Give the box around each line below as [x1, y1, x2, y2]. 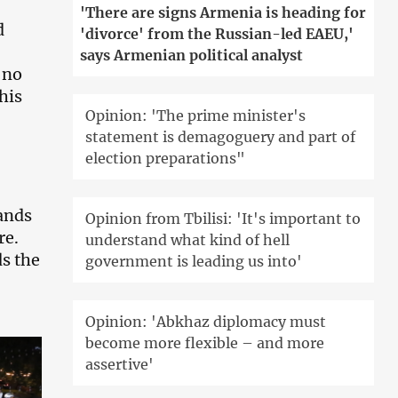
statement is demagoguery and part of [85, 128, 356, 147]
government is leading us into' [85, 252, 303, 271]
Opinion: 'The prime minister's [85, 107, 306, 125]
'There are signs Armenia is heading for [80, 4, 367, 22]
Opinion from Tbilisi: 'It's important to [85, 210, 362, 228]
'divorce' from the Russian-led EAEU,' [80, 25, 354, 44]
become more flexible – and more [85, 334, 325, 353]
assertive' [85, 355, 155, 374]
